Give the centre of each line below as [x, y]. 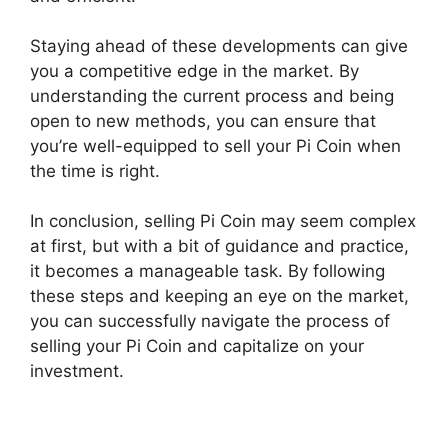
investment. [77, 370]
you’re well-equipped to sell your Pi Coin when [215, 145]
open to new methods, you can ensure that [203, 120]
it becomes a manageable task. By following [207, 270]
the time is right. [95, 170]
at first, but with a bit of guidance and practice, [219, 245]
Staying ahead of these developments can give [219, 45]
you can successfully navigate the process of [210, 320]
